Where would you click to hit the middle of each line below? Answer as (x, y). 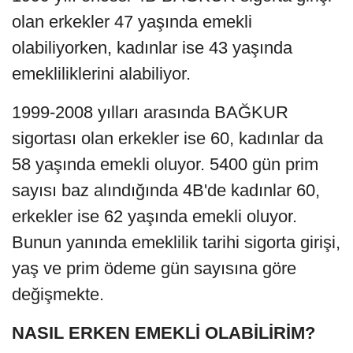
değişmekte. (58, 294)
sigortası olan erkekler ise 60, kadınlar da (167, 138)
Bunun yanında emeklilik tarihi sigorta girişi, (176, 242)
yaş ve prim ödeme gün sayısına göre (154, 268)
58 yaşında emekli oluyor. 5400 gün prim (165, 164)
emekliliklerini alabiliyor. (101, 73)
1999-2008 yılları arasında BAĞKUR (150, 112)
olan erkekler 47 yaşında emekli (132, 21)
